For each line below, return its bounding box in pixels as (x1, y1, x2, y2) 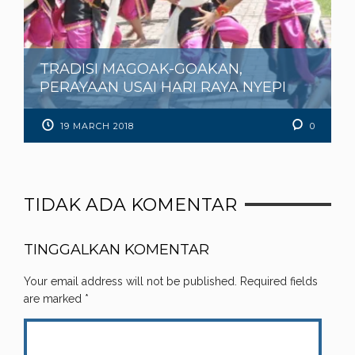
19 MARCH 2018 (60, 120, 135, 132)
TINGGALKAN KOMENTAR (24, 239, 209, 258)
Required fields (240, 274, 318, 288)
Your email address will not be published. (24, 274, 237, 288)
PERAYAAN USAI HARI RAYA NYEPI (40, 78, 286, 96)
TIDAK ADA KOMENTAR (24, 193, 237, 216)
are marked (24, 292, 85, 305)
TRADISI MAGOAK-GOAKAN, (40, 59, 242, 78)
